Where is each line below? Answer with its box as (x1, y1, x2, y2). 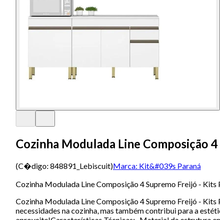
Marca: (113, 161, 137, 170)
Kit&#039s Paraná (139, 161, 201, 170)
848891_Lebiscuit (50, 161, 110, 170)
